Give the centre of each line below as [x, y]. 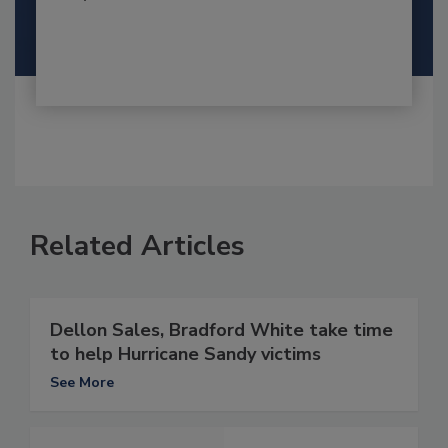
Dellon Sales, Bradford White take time [221, 330]
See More [82, 383]
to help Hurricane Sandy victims [185, 354]
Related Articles [137, 246]
